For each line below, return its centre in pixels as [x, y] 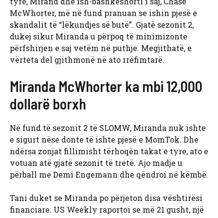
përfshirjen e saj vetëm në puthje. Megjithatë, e [101, 48]
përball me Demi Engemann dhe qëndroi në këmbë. [109, 175]
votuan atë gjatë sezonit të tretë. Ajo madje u [96, 163]
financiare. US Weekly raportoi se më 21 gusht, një [107, 210]
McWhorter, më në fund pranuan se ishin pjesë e [103, 13]
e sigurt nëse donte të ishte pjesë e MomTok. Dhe [104, 140]
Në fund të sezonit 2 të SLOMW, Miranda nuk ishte [108, 128]
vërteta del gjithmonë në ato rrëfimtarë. [87, 60]
